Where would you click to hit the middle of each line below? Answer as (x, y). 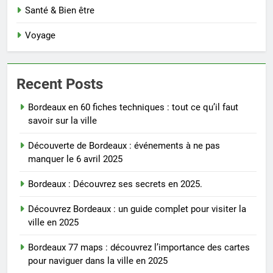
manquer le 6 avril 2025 (75, 159)
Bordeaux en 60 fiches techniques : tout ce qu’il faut (133, 107)
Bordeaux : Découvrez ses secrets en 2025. (115, 184)
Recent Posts (60, 84)
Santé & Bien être (60, 10)
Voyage (40, 35)
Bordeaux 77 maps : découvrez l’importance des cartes (139, 247)
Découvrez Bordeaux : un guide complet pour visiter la (137, 209)
